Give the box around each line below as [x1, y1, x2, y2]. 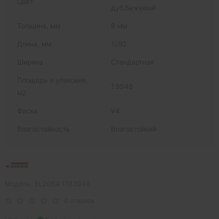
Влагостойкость [17, 125, 70, 133]
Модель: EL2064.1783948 [5, 179, 90, 188]
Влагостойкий [111, 125, 156, 133]
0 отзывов [64, 197, 94, 205]
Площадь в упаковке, [17, 76, 88, 85]
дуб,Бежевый [111, 3, 155, 12]
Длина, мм [17, 40, 51, 48]
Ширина [17, 58, 43, 66]
